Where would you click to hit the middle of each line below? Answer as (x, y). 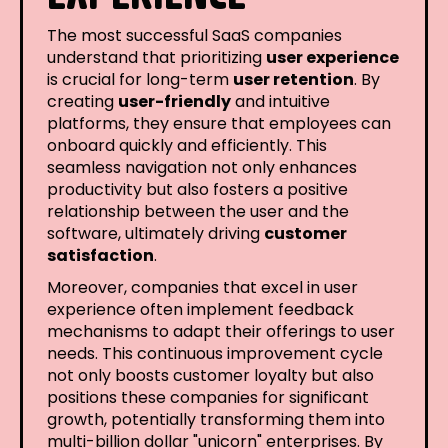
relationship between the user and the (198, 211)
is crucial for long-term (140, 79)
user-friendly (174, 101)
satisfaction (100, 255)
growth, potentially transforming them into (216, 419)
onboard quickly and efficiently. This (187, 145)
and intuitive (280, 101)
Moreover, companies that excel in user (202, 287)
